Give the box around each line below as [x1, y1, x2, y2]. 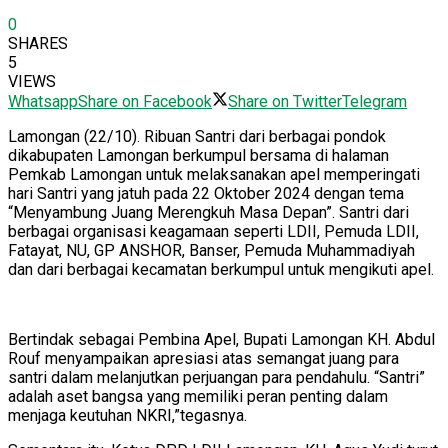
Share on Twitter [228, 91, 342, 111]
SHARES [8, 33, 68, 53]
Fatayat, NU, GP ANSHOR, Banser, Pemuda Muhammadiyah [8, 240, 415, 260]
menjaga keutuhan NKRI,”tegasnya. [8, 405, 247, 425]
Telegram [342, 91, 407, 111]
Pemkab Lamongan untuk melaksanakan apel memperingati [8, 164, 420, 184]
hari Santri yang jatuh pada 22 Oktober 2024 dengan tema [8, 183, 404, 203]
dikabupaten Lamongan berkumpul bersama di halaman [8, 145, 389, 165]
